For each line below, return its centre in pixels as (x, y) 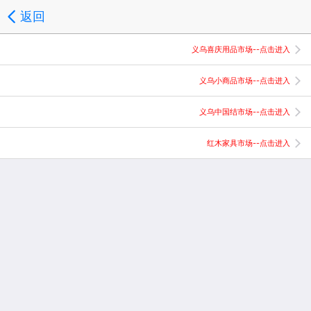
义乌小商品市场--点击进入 (245, 81)
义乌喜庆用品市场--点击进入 (241, 49)
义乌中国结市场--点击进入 (245, 112)
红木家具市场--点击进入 (249, 143)
